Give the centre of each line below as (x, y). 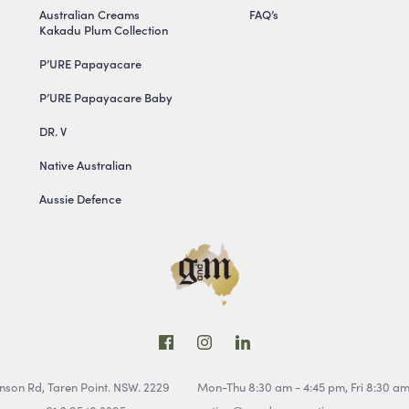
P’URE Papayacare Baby (105, 97)
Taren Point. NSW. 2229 (109, 386)
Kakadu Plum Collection (104, 29)
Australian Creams (89, 14)
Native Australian (85, 164)
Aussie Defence (80, 198)
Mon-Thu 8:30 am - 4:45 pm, (274, 386)
